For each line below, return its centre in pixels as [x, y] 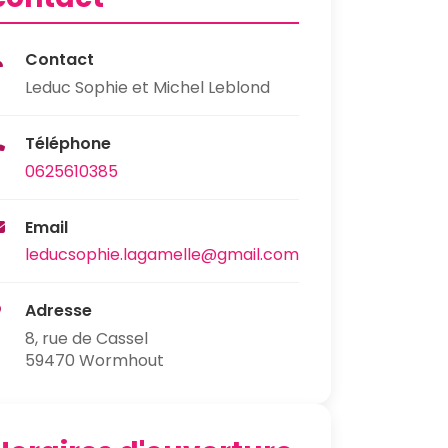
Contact [59, 59]
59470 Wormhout [94, 361]
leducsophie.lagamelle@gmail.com [162, 255]
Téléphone [68, 143]
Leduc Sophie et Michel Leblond [147, 87]
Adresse [58, 311]
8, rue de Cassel [86, 339]
